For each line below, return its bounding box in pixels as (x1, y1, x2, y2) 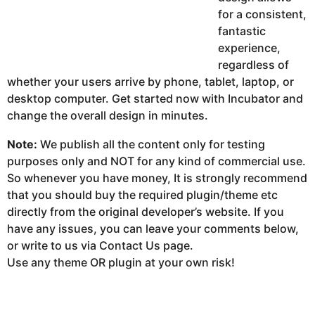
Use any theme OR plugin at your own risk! (7, 255, 235, 269)
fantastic (218, 24, 266, 39)
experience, (218, 41, 281, 56)
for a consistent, (218, 7, 307, 22)
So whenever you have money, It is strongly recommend (7, 170, 307, 185)
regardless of (218, 58, 289, 72)
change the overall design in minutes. (7, 108, 208, 123)
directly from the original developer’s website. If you (7, 204, 284, 219)
